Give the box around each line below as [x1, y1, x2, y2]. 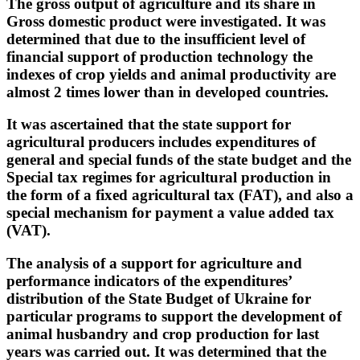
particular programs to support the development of [6, 307, 342, 325]
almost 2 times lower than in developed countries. [6, 83, 329, 100]
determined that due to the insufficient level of [6, 30, 305, 47]
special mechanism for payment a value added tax [6, 204, 334, 222]
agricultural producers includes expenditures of [6, 133, 316, 151]
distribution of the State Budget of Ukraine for [6, 289, 311, 307]
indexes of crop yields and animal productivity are [6, 65, 336, 83]
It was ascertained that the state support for [6, 116, 291, 133]
